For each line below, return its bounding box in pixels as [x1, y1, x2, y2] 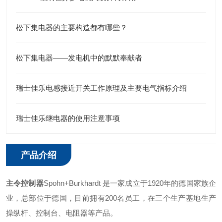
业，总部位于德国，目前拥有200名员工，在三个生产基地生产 [6, 194, 216, 202]
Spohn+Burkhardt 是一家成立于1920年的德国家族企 [43, 179, 217, 187]
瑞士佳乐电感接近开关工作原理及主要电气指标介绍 [16, 84, 187, 92]
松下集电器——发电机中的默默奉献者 [16, 54, 142, 62]
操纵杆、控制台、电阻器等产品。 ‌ [6, 209, 119, 217]
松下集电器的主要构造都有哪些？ [16, 23, 127, 32]
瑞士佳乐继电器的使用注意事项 [16, 114, 120, 122]
